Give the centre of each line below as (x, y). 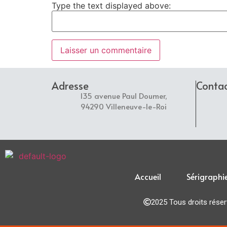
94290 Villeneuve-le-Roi (124, 106)
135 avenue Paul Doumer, (124, 96)
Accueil (148, 177)
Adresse (70, 86)
